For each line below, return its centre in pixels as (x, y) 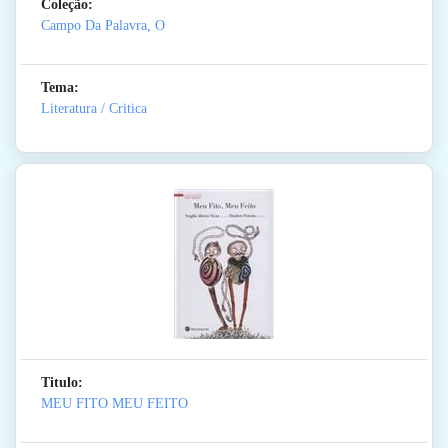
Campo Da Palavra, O (103, 26)
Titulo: (62, 383)
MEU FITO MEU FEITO (114, 404)
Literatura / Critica (94, 109)
